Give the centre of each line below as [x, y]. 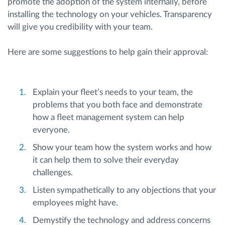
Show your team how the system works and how [122, 147]
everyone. [51, 130]
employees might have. [75, 202]
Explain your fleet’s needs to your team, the [113, 92]
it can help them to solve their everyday [106, 160]
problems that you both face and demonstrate [118, 104]
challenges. [53, 172]
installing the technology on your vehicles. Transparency [110, 14]
